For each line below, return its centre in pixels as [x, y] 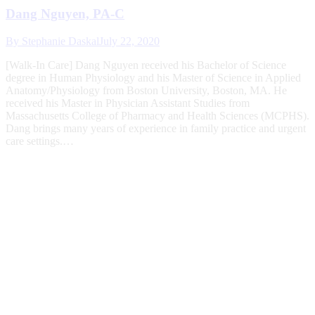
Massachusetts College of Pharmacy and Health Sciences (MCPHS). [157, 115]
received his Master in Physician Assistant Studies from [128, 103]
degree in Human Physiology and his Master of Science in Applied [153, 77]
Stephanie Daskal [60, 41]
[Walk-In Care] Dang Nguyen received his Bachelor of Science [146, 65]
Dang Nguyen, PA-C [65, 13]
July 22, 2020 [129, 41]
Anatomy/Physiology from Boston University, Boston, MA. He [146, 90]
